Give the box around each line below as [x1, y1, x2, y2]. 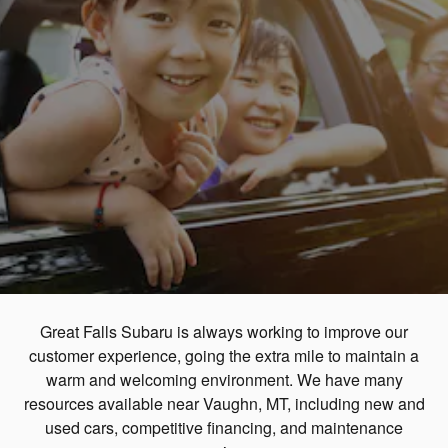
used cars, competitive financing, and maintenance [45, 416, 403, 439]
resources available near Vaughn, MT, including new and [23, 392, 425, 415]
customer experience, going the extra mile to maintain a [29, 344, 419, 367]
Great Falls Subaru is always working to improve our [40, 320, 408, 343]
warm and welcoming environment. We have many [45, 368, 403, 391]
